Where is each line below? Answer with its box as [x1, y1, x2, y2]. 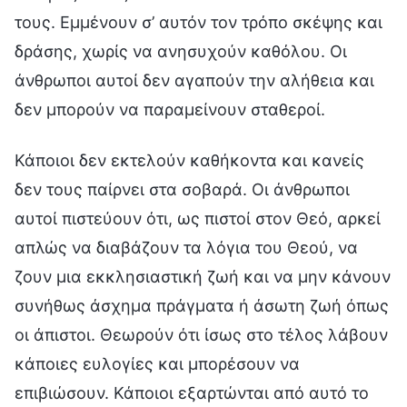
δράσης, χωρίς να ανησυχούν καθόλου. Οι [15, 41, 347, 61]
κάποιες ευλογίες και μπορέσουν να [15, 353, 300, 373]
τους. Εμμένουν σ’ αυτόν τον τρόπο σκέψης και [15, 12, 382, 32]
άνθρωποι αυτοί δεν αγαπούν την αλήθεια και [15, 70, 374, 90]
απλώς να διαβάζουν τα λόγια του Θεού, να [15, 237, 358, 257]
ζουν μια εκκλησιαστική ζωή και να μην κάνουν [15, 266, 391, 286]
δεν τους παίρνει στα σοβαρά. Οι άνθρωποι [15, 179, 350, 199]
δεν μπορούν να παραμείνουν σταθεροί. [15, 99, 325, 119]
